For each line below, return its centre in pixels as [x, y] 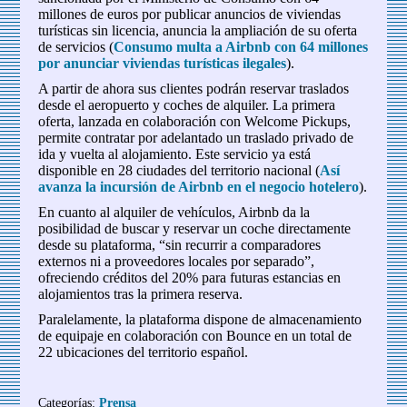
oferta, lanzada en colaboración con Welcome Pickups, [195, 122]
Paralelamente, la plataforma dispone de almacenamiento [200, 320]
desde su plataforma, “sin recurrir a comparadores [180, 245]
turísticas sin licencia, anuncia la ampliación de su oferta [198, 31]
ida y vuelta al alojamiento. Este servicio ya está [175, 154]
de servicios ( [76, 47]
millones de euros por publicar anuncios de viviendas [190, 15]
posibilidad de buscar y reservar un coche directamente [195, 229]
